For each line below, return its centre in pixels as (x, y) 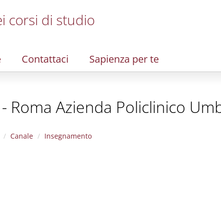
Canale (22, 136)
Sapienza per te (124, 59)
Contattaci (45, 59)
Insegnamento (68, 136)
